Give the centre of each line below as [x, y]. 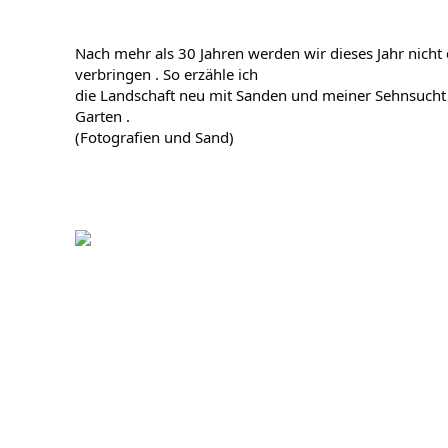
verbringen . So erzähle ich [166, 74]
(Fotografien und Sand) [154, 137]
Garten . [102, 116]
